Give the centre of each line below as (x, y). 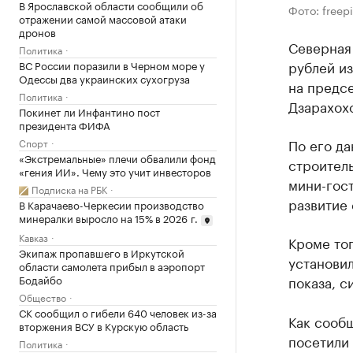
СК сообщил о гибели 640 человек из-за (118, 312)
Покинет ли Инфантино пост (89, 111)
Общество (43, 296)
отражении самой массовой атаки (103, 18)
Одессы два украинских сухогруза (104, 78)
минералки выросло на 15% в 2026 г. (108, 217)
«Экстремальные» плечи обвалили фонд (117, 158)
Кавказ (33, 236)
